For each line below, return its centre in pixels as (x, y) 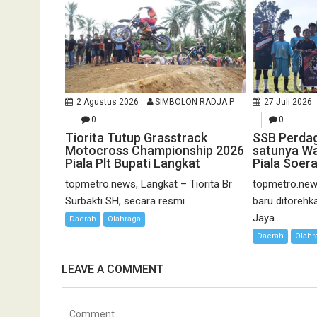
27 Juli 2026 (288, 102)
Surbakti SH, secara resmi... (128, 201)
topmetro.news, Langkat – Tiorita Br (149, 184)
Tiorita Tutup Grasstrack (136, 137)
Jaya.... (268, 218)
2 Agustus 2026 (108, 102)
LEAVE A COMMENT (113, 269)
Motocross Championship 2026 (155, 150)
